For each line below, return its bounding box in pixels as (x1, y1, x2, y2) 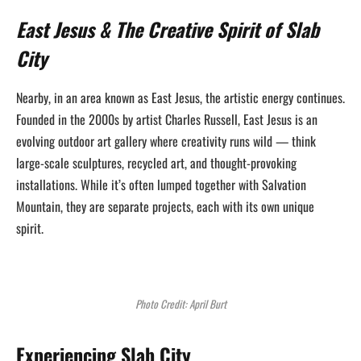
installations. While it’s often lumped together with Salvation (16, 175, 306, 195)
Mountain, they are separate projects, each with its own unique (16, 197, 314, 217)
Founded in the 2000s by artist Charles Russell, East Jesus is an (16, 110, 317, 130)
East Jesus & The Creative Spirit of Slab (16, 15, 319, 44)
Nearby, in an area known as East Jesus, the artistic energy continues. (16, 88, 345, 108)
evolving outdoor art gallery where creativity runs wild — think (16, 131, 316, 151)
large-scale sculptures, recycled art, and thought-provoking (16, 153, 297, 173)
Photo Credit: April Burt (135, 295, 226, 312)
